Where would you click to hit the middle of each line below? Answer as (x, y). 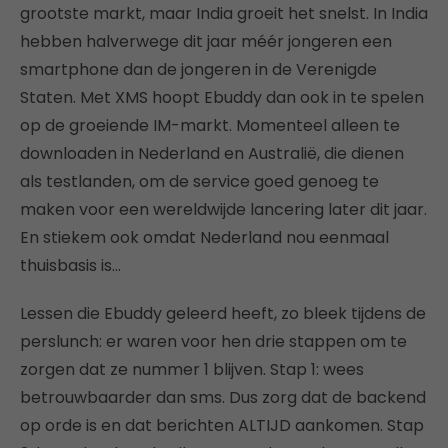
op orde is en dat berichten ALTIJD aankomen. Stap (222, 426)
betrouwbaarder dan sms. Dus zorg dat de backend (223, 398)
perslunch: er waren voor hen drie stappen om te (213, 342)
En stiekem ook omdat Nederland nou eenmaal (204, 238)
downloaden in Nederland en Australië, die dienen (212, 154)
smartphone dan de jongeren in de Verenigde (198, 70)
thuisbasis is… (70, 266)
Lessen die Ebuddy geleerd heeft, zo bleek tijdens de (223, 314)
